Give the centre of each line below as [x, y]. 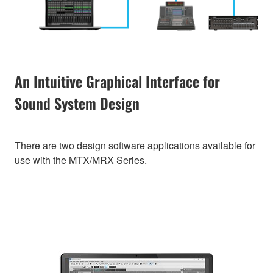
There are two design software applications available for [135, 146]
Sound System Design [77, 103]
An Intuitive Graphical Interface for [117, 81]
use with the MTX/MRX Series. [81, 160]
